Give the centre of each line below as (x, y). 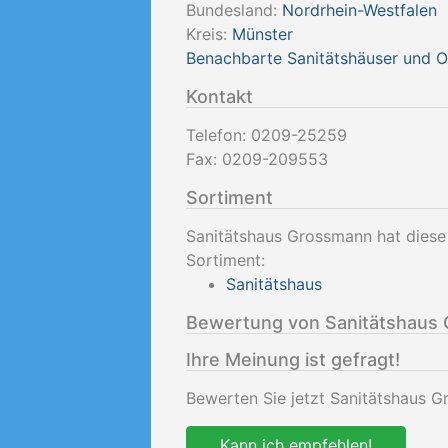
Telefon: (218, 135)
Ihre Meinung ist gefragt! (293, 359)
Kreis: (209, 34)
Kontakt (219, 96)
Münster (262, 34)
